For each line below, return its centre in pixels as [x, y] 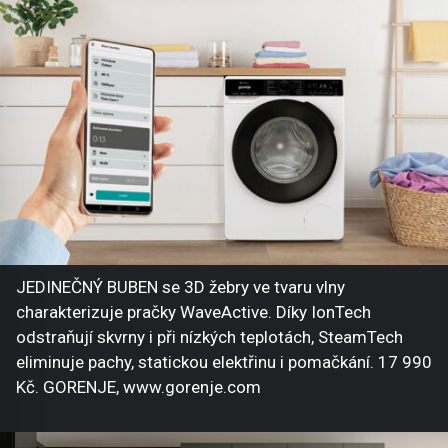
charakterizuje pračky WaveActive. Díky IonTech [193, 312]
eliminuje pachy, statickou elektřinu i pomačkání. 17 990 [224, 362]
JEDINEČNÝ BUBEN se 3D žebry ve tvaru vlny [180, 287]
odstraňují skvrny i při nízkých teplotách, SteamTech [209, 337]
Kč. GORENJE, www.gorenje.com [138, 387]
